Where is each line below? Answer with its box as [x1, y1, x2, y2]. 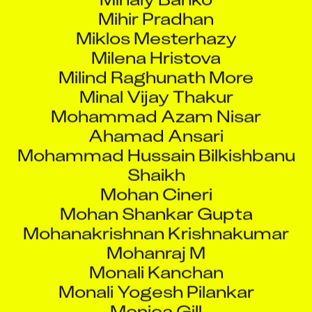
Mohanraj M [107, 228, 205, 251]
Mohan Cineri [100, 169, 212, 193]
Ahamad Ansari [88, 111, 224, 134]
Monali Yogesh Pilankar [58, 267, 254, 290]
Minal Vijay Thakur [79, 72, 233, 95]
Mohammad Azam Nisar [51, 91, 261, 115]
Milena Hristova [91, 33, 221, 56]
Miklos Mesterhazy [75, 13, 237, 37]
